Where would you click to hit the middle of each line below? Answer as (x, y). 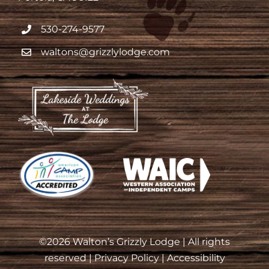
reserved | (69, 258)
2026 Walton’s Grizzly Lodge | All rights (138, 241)
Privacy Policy (126, 258)
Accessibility (196, 258)
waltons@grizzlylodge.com (106, 52)
